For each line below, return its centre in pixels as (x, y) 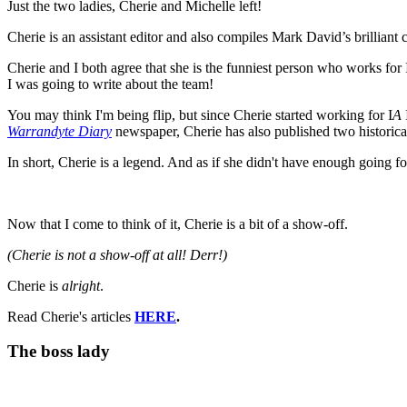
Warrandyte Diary (60, 131)
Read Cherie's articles (71, 316)
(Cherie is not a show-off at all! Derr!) (117, 254)
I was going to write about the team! (110, 84)
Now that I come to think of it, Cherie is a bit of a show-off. (178, 223)
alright (81, 285)
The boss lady (59, 352)
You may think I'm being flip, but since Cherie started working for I (200, 114)
